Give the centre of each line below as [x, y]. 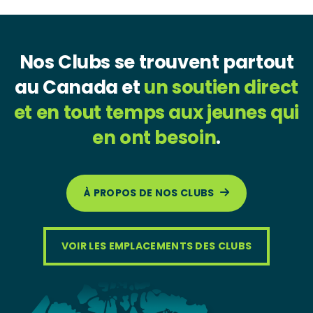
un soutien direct [221, 87]
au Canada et [80, 87]
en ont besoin [154, 138]
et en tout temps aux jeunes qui [156, 112]
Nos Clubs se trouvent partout [156, 62]
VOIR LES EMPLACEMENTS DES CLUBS [156, 246]
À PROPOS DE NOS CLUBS [149, 193]
